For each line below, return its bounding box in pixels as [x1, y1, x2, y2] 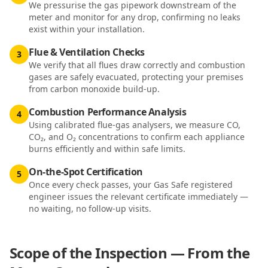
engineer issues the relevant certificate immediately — [29, 191, 248, 202]
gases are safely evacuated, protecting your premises [29, 71, 243, 83]
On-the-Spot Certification [29, 165, 143, 178]
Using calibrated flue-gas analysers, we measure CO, [29, 119, 240, 130]
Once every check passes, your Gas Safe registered [29, 179, 233, 190]
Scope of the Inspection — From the [10, 243, 250, 263]
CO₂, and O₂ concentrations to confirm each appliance [29, 131, 245, 142]
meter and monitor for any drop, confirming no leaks [29, 11, 240, 23]
